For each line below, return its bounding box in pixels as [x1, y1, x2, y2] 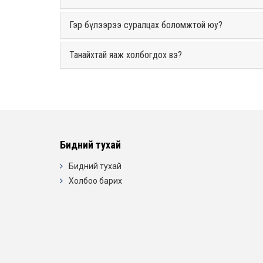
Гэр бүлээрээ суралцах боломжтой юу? [69, 19, 222, 31]
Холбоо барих [69, 176, 122, 186]
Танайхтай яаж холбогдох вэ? [69, 49, 182, 60]
